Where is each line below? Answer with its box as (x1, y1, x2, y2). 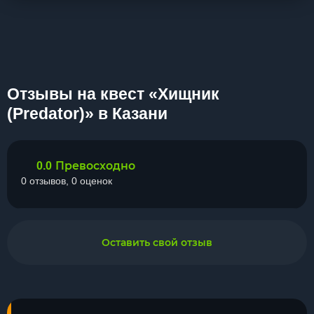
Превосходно (55, 159, 135, 172)
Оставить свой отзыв (102, 236, 212, 249)
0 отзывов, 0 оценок (21, 175, 112, 186)
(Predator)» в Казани (7, 104, 168, 123)
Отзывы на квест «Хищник (7, 85, 219, 103)
